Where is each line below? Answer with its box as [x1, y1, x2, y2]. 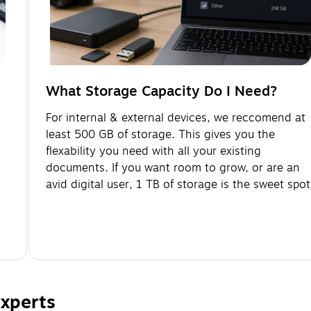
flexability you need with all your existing [46, 142, 261, 160]
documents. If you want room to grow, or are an [46, 159, 300, 176]
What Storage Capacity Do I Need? [46, 80, 277, 102]
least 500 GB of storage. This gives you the [46, 126, 275, 143]
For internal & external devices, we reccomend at [46, 109, 305, 126]
